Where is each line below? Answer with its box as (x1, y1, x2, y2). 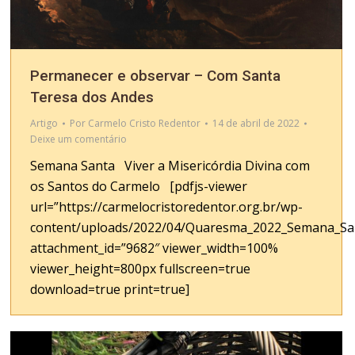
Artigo (30, 116, 58, 130)
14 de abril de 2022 (212, 116, 300, 130)
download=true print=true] (30, 280, 189, 298)
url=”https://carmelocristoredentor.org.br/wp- (30, 197, 303, 216)
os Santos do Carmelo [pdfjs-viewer (30, 177, 247, 195)
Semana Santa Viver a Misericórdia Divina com (30, 156, 310, 174)
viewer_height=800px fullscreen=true (30, 259, 250, 277)
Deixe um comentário (30, 132, 127, 146)
